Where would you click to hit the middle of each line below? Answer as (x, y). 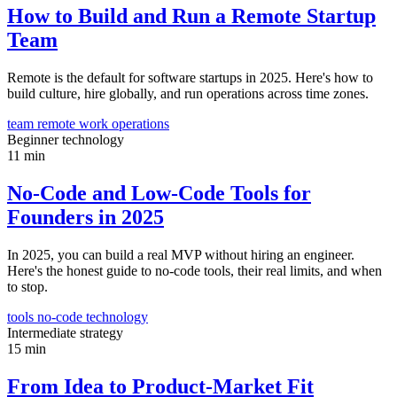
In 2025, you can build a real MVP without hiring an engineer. (181, 255)
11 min (26, 156)
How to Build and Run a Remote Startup (191, 16)
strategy (101, 333)
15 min (27, 349)
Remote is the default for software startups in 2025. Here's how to (190, 78)
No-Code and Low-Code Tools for (159, 194)
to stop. (27, 287)
